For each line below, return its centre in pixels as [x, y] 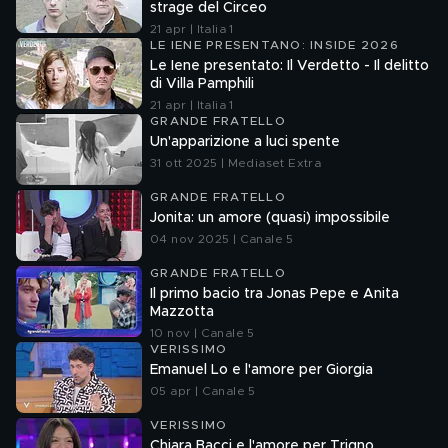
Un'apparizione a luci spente [245, 142]
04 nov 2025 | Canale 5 [222, 239]
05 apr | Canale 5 [203, 391]
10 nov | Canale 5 [202, 333]
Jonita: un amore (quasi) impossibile [270, 218]
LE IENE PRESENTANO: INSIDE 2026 [274, 45]
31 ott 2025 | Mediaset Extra [236, 163]
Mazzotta [182, 312]
